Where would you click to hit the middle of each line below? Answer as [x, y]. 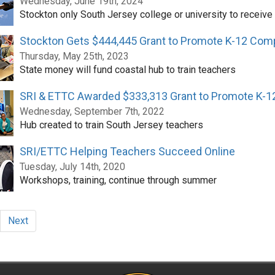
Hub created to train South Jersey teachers [111, 125]
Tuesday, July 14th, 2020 [72, 167]
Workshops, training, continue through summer [118, 180]
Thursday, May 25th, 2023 [74, 56]
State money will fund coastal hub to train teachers [127, 70]
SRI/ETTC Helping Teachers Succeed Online [127, 151]
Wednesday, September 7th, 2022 [92, 111]
